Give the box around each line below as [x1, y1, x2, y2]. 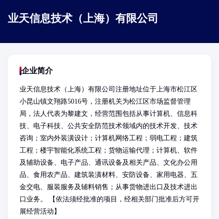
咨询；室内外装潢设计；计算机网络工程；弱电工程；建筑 [20, 134, 197, 142]
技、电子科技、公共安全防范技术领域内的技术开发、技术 [20, 122, 197, 130]
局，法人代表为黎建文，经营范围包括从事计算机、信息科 [20, 110, 197, 117]
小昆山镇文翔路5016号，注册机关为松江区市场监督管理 [20, 98, 191, 105]
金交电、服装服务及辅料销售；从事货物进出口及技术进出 [20, 183, 197, 191]
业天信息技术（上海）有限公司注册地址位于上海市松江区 [20, 86, 197, 93]
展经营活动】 [20, 208, 61, 215]
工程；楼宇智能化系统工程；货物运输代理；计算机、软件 [20, 147, 197, 154]
